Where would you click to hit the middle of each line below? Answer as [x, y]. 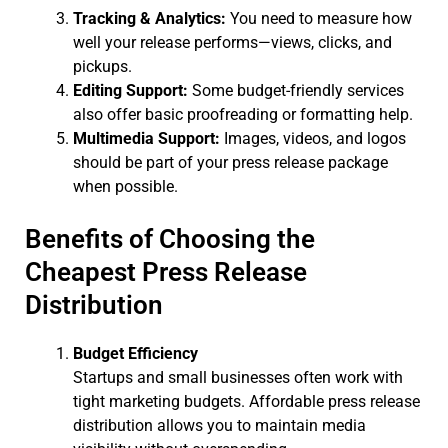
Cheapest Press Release [166, 271]
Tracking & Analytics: [149, 18]
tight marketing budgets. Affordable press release [246, 401]
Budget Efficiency [135, 353]
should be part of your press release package [230, 162]
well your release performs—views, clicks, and [232, 42]
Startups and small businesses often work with [238, 377]
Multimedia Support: [146, 138]
